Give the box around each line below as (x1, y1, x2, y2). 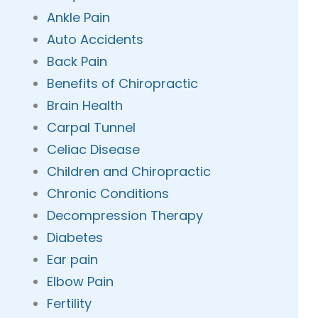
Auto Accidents (47, 31, 144, 48)
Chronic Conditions (47, 185, 170, 202)
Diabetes (47, 229, 104, 246)
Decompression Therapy (47, 207, 204, 224)
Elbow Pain (47, 273, 114, 290)
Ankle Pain (47, 9, 111, 26)
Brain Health (47, 97, 124, 114)
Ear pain (47, 251, 99, 268)
